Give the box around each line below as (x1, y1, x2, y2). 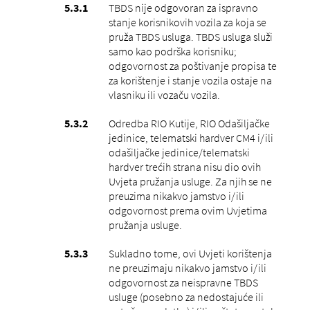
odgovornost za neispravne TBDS (108, 275, 258, 289)
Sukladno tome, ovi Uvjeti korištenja (108, 246, 272, 260)
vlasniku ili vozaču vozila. (108, 87, 220, 102)
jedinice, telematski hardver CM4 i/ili (108, 130, 273, 145)
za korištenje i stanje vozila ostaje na (108, 73, 272, 87)
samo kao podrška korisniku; (108, 44, 237, 58)
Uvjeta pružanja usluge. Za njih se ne (108, 174, 272, 188)
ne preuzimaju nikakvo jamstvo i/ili (108, 260, 266, 275)
